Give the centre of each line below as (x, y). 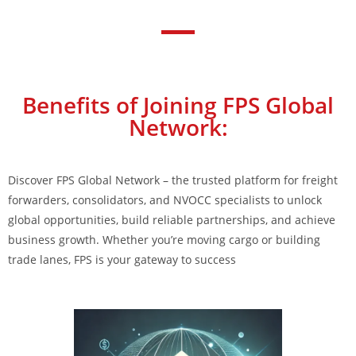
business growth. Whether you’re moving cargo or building (164, 240)
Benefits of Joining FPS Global (178, 105)
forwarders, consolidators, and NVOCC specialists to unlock (165, 200)
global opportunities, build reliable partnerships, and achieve (172, 220)
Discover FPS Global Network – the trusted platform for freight (173, 180)
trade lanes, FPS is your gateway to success (122, 259)
